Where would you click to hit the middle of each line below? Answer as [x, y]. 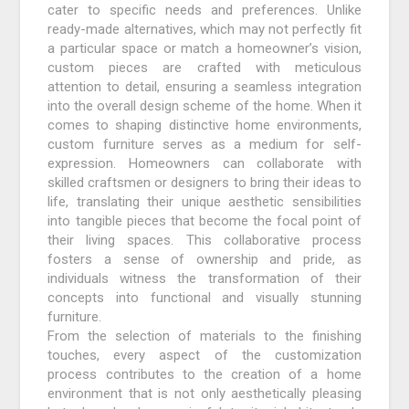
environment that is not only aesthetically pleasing [204, 394]
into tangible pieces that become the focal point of [204, 221]
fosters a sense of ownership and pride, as [204, 260]
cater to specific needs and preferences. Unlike [204, 10]
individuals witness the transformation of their [204, 279]
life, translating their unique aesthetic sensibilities [204, 202]
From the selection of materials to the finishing [204, 336]
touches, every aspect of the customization [204, 356]
